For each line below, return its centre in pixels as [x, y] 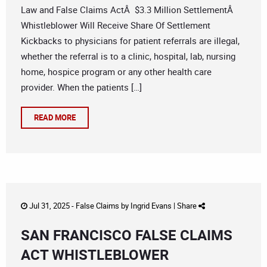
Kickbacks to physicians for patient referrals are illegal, [130, 41]
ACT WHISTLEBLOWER [95, 255]
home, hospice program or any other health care [116, 72]
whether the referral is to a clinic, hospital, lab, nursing [128, 56]
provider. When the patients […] [81, 87]
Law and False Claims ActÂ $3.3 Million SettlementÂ [128, 10]
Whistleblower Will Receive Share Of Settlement [116, 25]
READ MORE [55, 118]
